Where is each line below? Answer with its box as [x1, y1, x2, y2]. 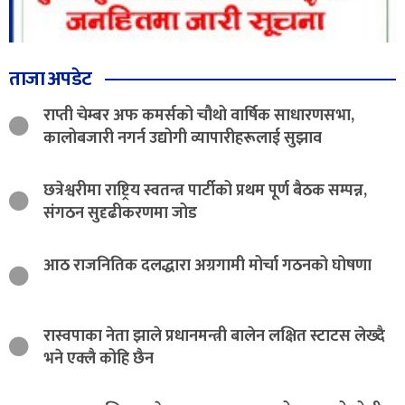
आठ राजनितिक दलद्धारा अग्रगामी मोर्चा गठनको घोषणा [43, 251, 372, 279]
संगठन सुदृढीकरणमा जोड [43, 199, 197, 227]
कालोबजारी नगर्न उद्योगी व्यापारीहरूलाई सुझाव [43, 124, 322, 152]
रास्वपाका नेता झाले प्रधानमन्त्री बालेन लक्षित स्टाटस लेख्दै [43, 322, 385, 350]
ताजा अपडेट [9, 61, 91, 96]
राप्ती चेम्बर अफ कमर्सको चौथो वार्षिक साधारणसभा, [43, 101, 354, 129]
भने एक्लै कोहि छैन [43, 344, 154, 372]
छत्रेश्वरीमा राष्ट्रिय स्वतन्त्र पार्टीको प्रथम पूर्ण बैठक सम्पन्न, [43, 176, 367, 204]
